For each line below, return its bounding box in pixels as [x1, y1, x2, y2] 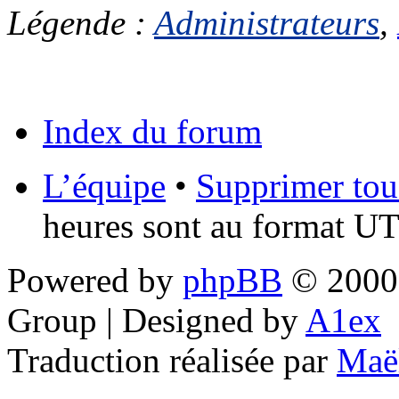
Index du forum [43, 112, 262, 151]
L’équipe [43, 167, 166, 206]
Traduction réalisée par [7, 341, 337, 380]
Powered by [7, 261, 183, 300]
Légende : [7, 4, 154, 43]
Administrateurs [154, 4, 379, 43]
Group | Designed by [7, 301, 305, 340]
